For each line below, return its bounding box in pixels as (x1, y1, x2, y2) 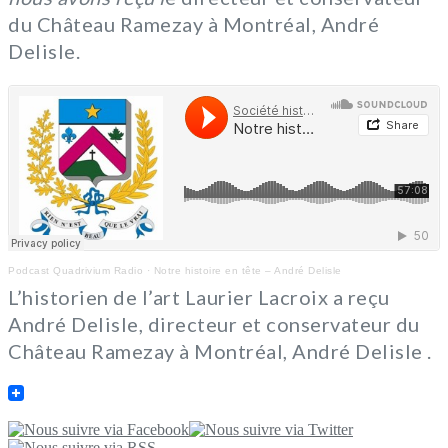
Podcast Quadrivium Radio (8, 264, 143, 276)
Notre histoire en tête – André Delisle (153, 264, 342, 276)
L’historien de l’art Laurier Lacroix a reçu (8, 284, 390, 309)
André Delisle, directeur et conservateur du (8, 311, 420, 336)
